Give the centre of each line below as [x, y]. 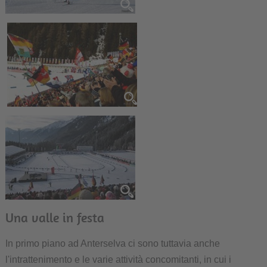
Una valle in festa [55, 218]
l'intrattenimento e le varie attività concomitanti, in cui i [118, 260]
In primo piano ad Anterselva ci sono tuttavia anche [112, 244]
